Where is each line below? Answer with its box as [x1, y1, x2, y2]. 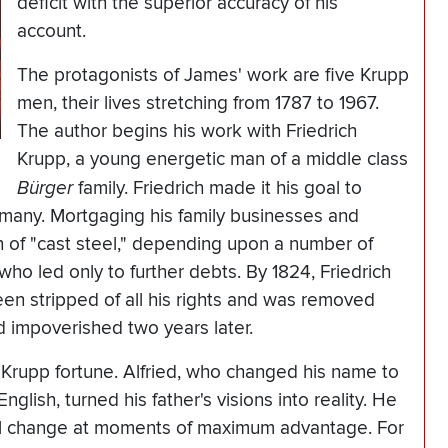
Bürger [17, 177, 73, 200]
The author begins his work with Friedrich [17, 120, 357, 144]
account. [17, 20, 86, 44]
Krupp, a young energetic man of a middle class [17, 148, 408, 172]
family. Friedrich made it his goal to [73, 177, 362, 201]
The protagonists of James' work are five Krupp [17, 64, 409, 88]
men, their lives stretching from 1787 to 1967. [17, 92, 379, 116]
